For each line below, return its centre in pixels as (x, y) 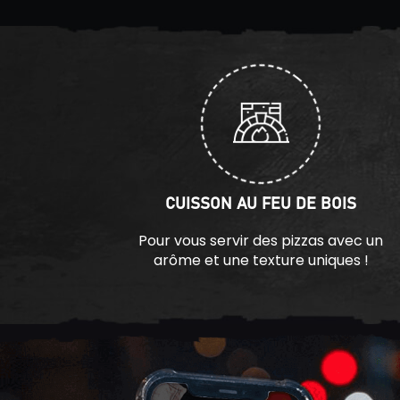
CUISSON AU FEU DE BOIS (261, 205)
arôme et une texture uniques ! (261, 261)
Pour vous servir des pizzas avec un (261, 241)
